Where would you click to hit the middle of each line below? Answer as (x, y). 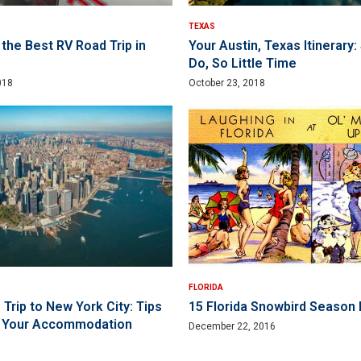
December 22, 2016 (232, 327)
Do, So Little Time (243, 63)
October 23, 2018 (227, 83)
